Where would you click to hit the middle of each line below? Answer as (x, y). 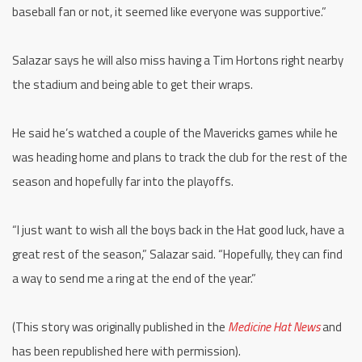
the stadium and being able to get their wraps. (133, 84)
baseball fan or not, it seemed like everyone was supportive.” (169, 11)
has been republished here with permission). (126, 351)
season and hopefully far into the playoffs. (123, 181)
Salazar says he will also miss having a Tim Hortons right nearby (178, 60)
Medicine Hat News (274, 326)
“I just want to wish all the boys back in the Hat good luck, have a (178, 229)
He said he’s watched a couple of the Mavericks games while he (175, 133)
